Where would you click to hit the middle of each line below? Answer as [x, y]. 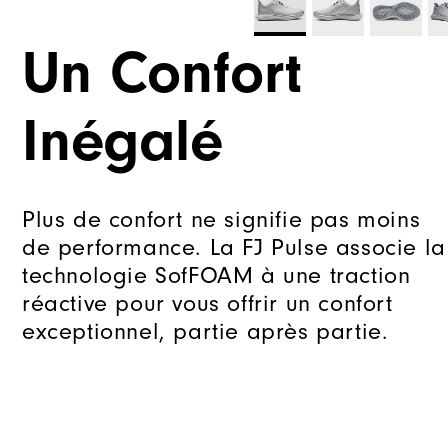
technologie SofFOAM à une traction [216, 275]
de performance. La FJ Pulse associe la [234, 247]
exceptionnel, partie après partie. [205, 331]
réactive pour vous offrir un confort [207, 303]
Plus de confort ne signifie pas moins [221, 219]
